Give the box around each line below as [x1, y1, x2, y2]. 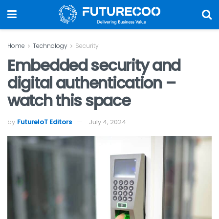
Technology [33, 42, 67, 50]
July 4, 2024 [89, 117, 126, 127]
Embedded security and [7, 54, 181, 76]
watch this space [7, 89, 131, 111]
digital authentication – [7, 71, 176, 94]
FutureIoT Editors [17, 117, 72, 127]
